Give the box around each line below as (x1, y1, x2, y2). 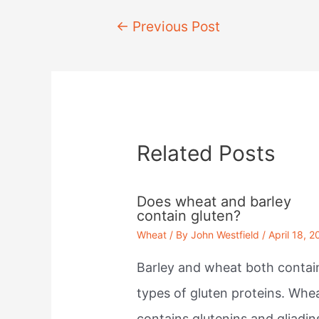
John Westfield (191, 228, 260, 241)
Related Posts (137, 140, 276, 166)
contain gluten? (137, 206, 241, 224)
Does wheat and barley (137, 192, 292, 210)
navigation (93, 40, 157, 56)
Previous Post (128, 17, 220, 35)
